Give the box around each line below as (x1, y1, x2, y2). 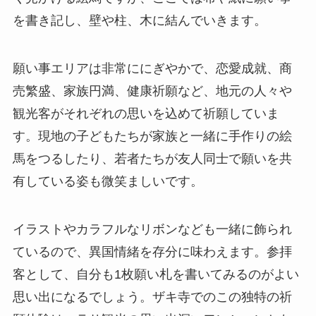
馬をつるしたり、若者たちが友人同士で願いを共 (12, 150, 292, 165)
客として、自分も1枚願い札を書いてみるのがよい (12, 266, 299, 281)
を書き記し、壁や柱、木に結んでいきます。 (12, 12, 267, 27)
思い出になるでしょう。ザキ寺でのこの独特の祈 (12, 288, 292, 303)
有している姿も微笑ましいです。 (12, 173, 203, 188)
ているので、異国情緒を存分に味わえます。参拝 (12, 243, 292, 258)
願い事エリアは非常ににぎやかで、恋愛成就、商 (12, 60, 292, 75)
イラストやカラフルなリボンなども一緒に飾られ (12, 221, 292, 236)
